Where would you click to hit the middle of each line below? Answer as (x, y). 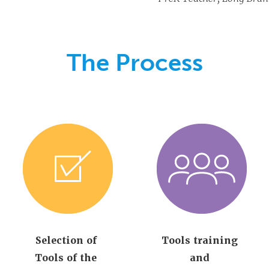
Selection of (66, 240)
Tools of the (66, 258)
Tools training (200, 240)
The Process (134, 62)
